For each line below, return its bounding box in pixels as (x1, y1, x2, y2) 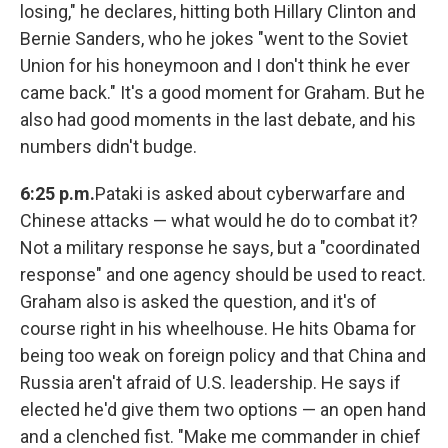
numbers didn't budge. (20, 136, 197, 158)
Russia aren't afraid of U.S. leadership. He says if (20, 372, 401, 394)
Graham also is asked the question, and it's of (20, 291, 377, 313)
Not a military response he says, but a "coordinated (20, 237, 420, 259)
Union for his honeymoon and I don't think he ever (20, 55, 410, 77)
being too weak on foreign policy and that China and (20, 345, 426, 367)
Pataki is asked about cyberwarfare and (95, 183, 405, 205)
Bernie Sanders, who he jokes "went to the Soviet (20, 28, 408, 50)
